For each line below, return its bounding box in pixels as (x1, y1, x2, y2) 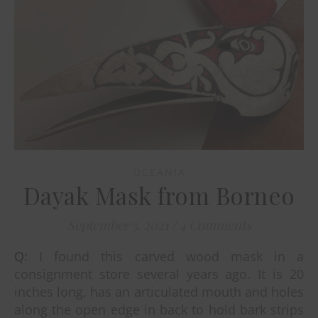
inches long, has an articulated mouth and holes (14, 283, 304, 301)
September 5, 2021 (67, 216, 169, 234)
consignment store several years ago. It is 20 (14, 265, 304, 283)
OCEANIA (132, 165, 186, 180)
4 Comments (179, 216, 251, 234)
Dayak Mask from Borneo (23, 180, 295, 212)
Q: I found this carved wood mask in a (14, 248, 28, 265)
